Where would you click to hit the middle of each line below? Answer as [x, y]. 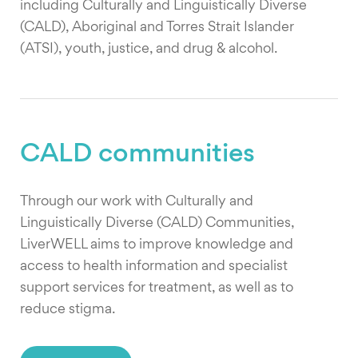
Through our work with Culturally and [137, 202]
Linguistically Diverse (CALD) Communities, [157, 223]
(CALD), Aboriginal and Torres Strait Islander [157, 28]
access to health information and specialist [154, 267]
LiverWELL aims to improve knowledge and [157, 245]
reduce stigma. [68, 310]
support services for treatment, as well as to [157, 288]
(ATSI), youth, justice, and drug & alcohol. [149, 49]
